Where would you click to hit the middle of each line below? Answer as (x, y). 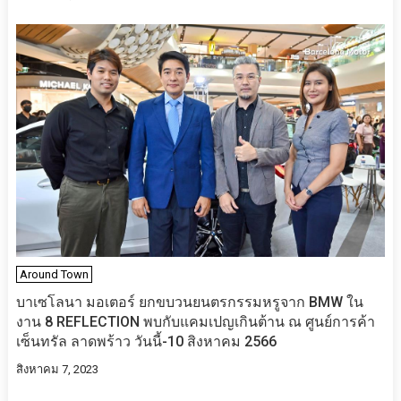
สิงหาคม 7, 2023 (57, 370)
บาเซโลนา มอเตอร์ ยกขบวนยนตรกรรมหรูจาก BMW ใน (189, 303)
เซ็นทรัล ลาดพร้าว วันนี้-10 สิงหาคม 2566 (146, 342)
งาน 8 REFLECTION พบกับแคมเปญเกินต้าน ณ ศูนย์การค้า (195, 322)
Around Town (54, 275)
